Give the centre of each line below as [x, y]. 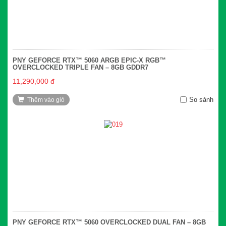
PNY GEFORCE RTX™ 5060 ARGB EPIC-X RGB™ [89, 60]
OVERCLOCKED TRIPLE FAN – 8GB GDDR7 [80, 67]
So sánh [201, 99]
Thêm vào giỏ [46, 100]
